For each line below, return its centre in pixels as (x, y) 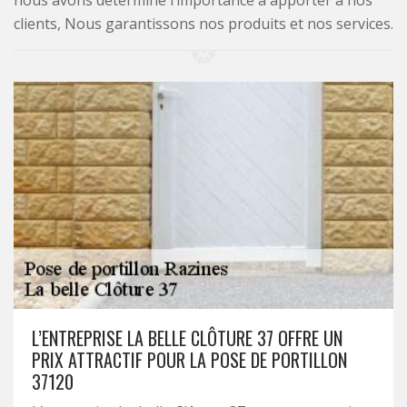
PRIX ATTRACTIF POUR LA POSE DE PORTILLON (189, 360)
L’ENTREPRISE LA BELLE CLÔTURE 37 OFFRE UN (187, 338)
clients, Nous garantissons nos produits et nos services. (203, 24)
